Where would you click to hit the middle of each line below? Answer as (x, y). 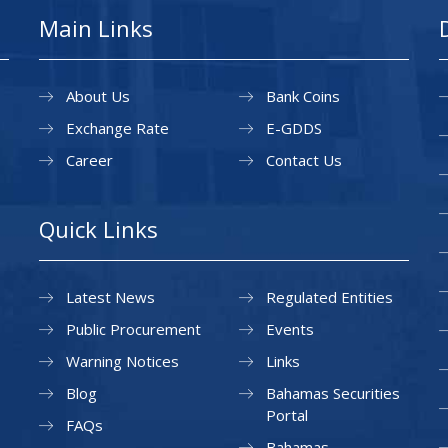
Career (89, 160)
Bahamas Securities (333, 393)
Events (290, 329)
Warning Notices (122, 361)
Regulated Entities (329, 297)
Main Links (96, 28)
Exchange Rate (117, 128)
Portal (287, 415)
